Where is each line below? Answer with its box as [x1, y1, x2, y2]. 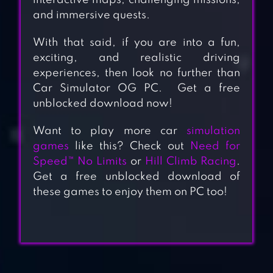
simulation [186, 126, 241, 137]
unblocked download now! [32, 98, 172, 110]
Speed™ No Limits [32, 156, 127, 168]
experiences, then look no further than [32, 68, 241, 79]
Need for [190, 141, 241, 152]
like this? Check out [68, 141, 191, 152]
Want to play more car [32, 126, 187, 137]
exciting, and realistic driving [32, 52, 241, 64]
